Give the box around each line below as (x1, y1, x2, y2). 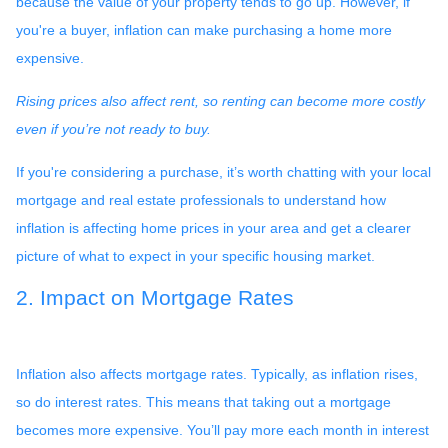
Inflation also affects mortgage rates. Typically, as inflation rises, (16, 365, 418, 382)
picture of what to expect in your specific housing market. (16, 247, 375, 264)
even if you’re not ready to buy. (16, 120, 211, 137)
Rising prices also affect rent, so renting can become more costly (16, 92, 425, 109)
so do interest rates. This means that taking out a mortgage (16, 393, 391, 410)
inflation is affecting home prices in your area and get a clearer (16, 219, 411, 236)
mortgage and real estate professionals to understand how (16, 191, 386, 208)
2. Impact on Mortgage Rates (16, 285, 294, 309)
